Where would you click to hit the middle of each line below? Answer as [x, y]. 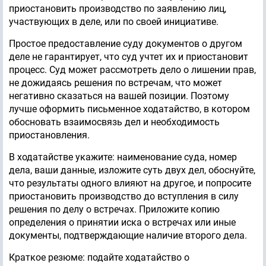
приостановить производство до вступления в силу [124, 197]
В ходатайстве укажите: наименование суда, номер [123, 157]
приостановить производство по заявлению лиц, [118, 9]
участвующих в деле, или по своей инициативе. [114, 22]
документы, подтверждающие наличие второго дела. [128, 236]
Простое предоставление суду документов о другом [126, 44]
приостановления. [49, 135]
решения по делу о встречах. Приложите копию [114, 210]
